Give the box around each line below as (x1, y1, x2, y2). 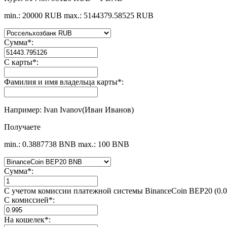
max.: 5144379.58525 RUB (64, 11, 154, 20)
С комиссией (4, 195, 49, 204)
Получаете (4, 122, 41, 131)
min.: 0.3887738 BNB (4, 139, 76, 148)
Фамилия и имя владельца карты (4, 77, 118, 86)
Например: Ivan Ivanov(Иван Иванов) (4, 105, 134, 114)
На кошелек (4, 215, 45, 224)
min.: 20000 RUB (4, 11, 62, 20)
